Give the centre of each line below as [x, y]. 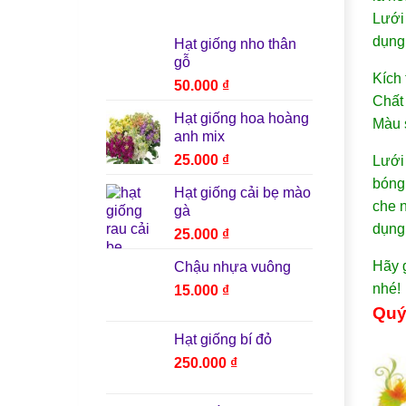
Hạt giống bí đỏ [223, 339]
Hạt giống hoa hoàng [242, 118]
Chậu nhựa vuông [232, 266]
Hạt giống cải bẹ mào [242, 192]
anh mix [199, 136]
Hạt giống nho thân [235, 43]
